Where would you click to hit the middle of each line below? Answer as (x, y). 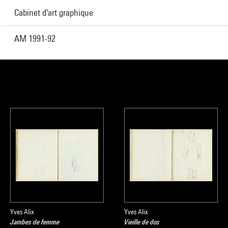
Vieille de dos (142, 222)
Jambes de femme (35, 222)
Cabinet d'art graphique (54, 12)
